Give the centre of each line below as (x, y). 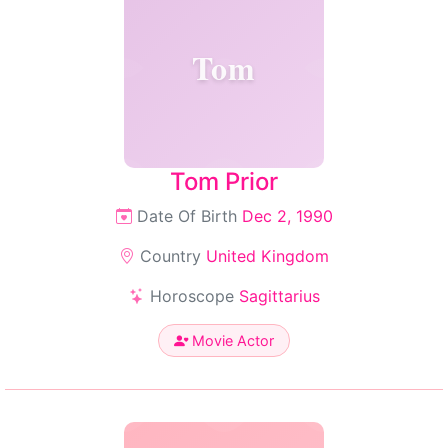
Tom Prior (224, 181)
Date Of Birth (186, 216)
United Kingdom (267, 256)
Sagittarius (279, 296)
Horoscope (191, 296)
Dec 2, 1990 (287, 216)
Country (170, 256)
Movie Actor (231, 340)
